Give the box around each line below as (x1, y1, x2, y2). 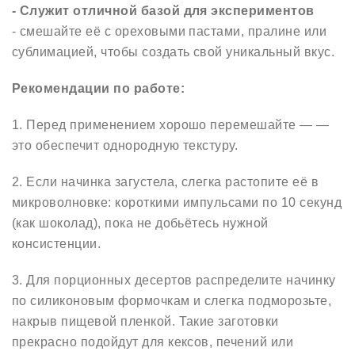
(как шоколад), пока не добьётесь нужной (12, 216, 269, 230)
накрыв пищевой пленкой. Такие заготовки (12, 315, 279, 328)
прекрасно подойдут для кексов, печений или (12, 335, 294, 349)
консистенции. (12, 237, 109, 250)
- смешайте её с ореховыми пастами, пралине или (12, 25, 327, 38)
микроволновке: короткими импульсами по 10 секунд (12, 196, 342, 209)
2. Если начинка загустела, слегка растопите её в (12, 175, 319, 189)
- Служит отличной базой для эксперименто (12, 4, 307, 17)
